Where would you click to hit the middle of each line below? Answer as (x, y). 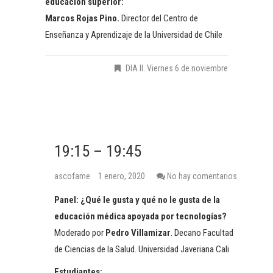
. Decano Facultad (202, 232)
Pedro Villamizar (138, 232)
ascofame (73, 176)
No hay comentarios (202, 176)
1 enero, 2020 (122, 176)
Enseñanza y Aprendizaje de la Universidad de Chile (134, 34)
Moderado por (80, 232)
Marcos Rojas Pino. (82, 18)
